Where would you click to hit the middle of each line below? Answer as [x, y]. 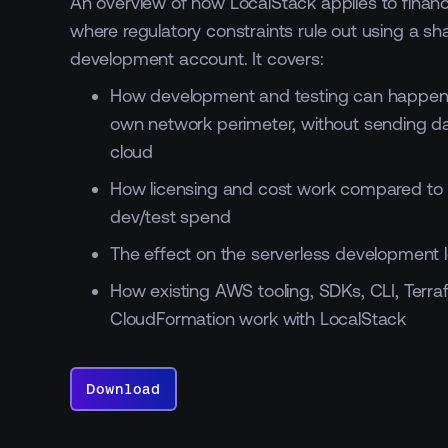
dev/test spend [170, 216]
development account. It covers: [197, 58]
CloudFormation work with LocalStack [258, 318]
